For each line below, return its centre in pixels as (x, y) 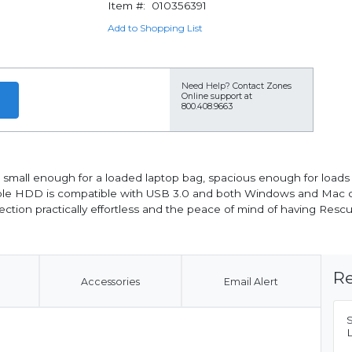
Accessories (110, 282)
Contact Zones (262, 86)
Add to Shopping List (155, 28)
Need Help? (206, 86)
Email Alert (251, 282)
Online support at (217, 96)
